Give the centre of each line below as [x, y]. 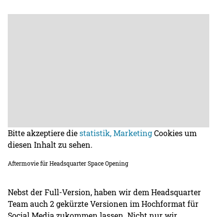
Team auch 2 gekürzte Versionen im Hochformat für [103, 203]
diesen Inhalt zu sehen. [50, 144]
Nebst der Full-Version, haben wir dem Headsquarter [105, 192]
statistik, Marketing [116, 133]
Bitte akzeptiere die [44, 133]
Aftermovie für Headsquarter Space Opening [68, 163]
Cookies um [175, 133]
